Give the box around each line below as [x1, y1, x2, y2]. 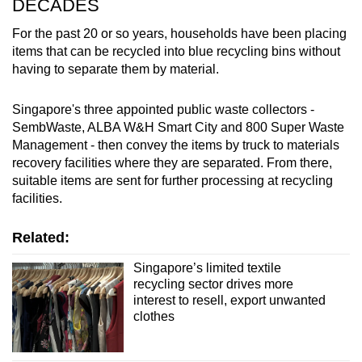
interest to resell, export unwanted [133, 293, 326, 308]
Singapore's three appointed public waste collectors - [12, 103, 314, 117]
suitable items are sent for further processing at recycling [12, 174, 333, 188]
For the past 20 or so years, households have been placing [12, 27, 347, 41]
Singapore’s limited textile [133, 261, 281, 276]
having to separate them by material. [12, 62, 219, 77]
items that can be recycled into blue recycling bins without [12, 44, 340, 59]
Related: [12, 229, 69, 246]
